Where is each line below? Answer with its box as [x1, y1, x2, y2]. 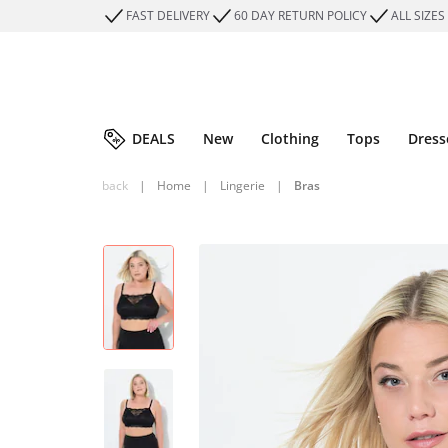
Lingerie [220, 177, 265, 194]
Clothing [261, 129, 319, 148]
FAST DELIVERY [126, 7, 210, 24]
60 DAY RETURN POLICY [234, 7, 367, 24]
